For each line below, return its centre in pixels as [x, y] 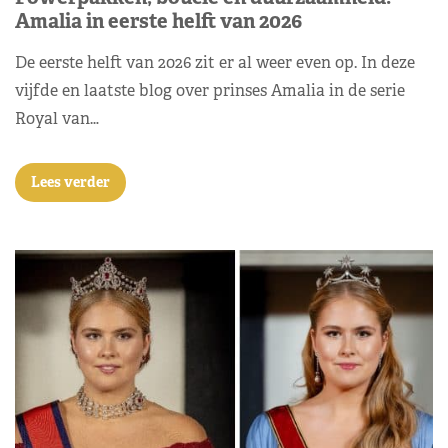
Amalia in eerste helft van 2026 [158, 20]
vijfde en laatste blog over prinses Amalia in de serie [210, 90]
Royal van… [57, 118]
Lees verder [70, 181]
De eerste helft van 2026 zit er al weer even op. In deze [215, 62]
